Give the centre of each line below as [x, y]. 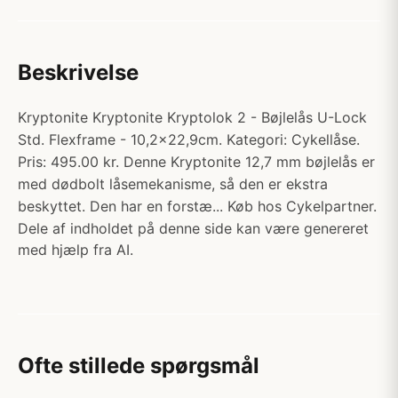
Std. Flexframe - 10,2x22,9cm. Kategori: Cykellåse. [189, 139]
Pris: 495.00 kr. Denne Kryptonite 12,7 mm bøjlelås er [196, 162]
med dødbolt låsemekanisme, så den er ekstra [173, 184]
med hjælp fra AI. [76, 250]
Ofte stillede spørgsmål [139, 366]
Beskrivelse [78, 72]
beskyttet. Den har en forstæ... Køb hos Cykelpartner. [197, 206]
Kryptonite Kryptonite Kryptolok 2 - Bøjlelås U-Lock [192, 117]
